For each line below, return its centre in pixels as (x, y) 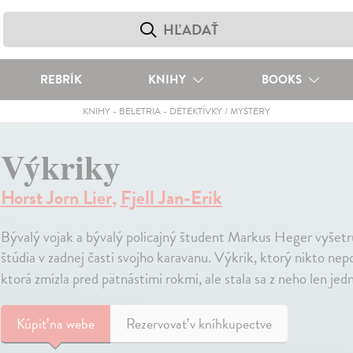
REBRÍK (61, 80)
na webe (72, 323)
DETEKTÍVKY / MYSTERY (219, 111)
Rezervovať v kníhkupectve (199, 323)
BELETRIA (139, 111)
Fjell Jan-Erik (171, 198)
